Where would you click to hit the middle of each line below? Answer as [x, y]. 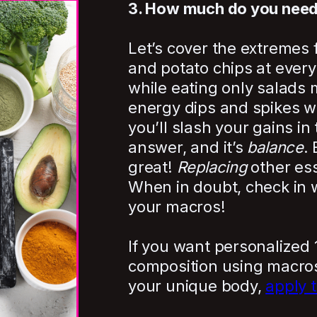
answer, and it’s [188, 148]
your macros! [177, 207]
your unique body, [197, 286]
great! [152, 167]
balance [275, 148]
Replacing [212, 167]
